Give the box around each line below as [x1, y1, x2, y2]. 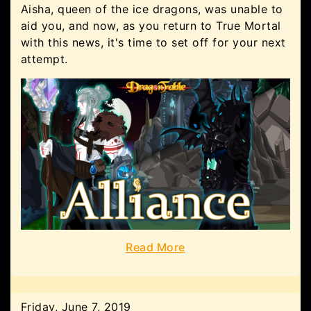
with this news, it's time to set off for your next [21, 35, 286, 49]
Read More [126, 239, 185, 254]
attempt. [21, 51, 68, 66]
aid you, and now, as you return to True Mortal [21, 18, 281, 33]
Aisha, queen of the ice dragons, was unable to [21, 1, 283, 16]
